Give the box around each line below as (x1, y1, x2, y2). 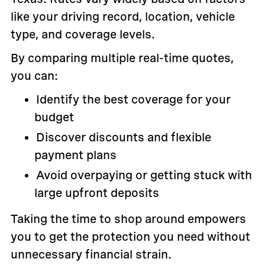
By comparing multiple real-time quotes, (10, 51, 234, 66)
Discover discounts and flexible (35, 130, 211, 145)
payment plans (34, 148, 117, 163)
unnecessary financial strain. (10, 247, 172, 262)
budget (34, 110, 74, 125)
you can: (10, 69, 58, 83)
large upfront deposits (34, 186, 159, 201)
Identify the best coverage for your (35, 92, 231, 107)
